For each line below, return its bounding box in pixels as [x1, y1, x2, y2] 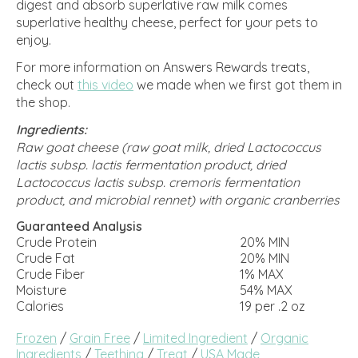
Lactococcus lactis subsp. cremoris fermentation [16, 174, 300, 191]
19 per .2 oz [240, 298, 305, 315]
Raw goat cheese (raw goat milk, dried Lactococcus [16, 139, 321, 156]
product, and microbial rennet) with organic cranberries [16, 192, 340, 209]
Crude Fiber [16, 266, 85, 283]
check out [16, 77, 78, 93]
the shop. [16, 94, 74, 111]
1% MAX [240, 266, 284, 283]
